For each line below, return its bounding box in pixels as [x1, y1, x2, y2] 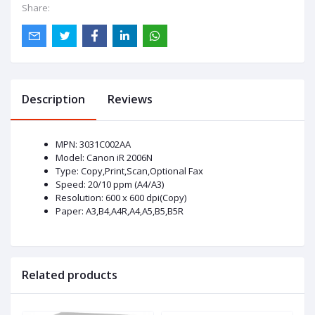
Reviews [108, 91, 153, 108]
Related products [22, 267, 117, 283]
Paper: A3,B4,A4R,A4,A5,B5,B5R [56, 205, 184, 218]
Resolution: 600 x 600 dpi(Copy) [56, 191, 186, 205]
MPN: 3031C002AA [56, 138, 131, 151]
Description [22, 91, 85, 108]
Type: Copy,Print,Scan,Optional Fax [56, 165, 203, 178]
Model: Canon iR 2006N [56, 151, 153, 165]
